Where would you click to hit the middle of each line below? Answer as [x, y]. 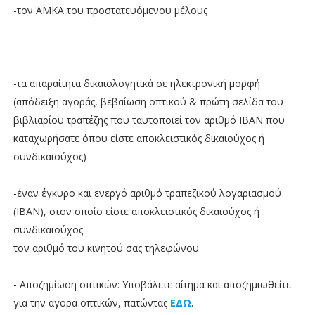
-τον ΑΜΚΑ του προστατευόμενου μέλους [110, 10]
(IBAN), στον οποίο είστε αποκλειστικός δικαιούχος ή [136, 211]
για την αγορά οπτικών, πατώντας [91, 302]
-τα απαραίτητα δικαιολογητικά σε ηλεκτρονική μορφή [136, 83]
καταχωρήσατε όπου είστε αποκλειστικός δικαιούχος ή [139, 138]
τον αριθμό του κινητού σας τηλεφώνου [106, 247]
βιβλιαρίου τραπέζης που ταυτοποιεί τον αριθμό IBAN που [149, 120]
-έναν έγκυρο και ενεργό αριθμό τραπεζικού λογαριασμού [147, 193]
